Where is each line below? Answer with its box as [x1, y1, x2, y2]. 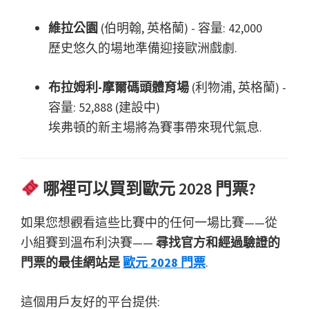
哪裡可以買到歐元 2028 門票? [39, 178, 257, 200]
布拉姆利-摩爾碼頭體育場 [48, 79, 189, 96]
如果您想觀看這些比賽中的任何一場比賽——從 [21, 215, 277, 231]
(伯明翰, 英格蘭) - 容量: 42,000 [98, 20, 262, 37]
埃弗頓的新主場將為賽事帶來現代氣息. [48, 119, 262, 136]
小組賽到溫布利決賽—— [21, 235, 156, 251]
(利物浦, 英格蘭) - [189, 79, 286, 96]
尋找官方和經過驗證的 [156, 235, 280, 251]
